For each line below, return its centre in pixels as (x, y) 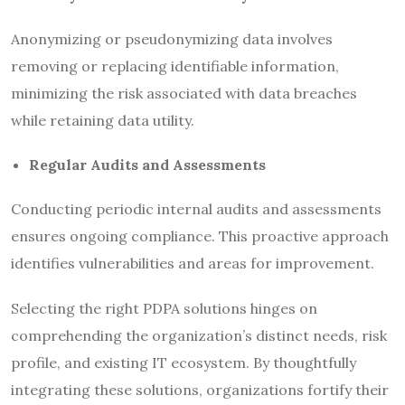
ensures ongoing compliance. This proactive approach (200, 235)
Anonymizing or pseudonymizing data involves (172, 38)
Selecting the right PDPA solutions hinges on (164, 308)
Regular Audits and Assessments (147, 164)
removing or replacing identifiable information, (175, 66)
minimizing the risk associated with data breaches (184, 93)
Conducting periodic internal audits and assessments (196, 208)
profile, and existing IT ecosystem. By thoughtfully (184, 362)
